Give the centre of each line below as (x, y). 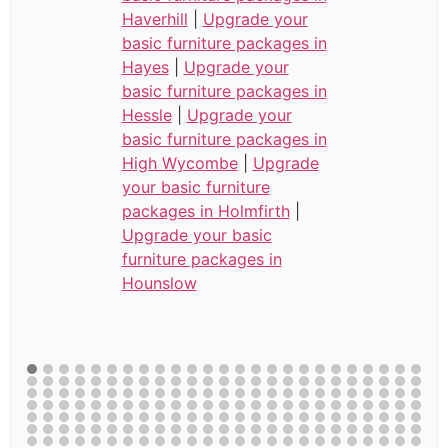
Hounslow (159, 283)
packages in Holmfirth (205, 211)
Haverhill (154, 19)
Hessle (146, 115)
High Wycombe (179, 163)
